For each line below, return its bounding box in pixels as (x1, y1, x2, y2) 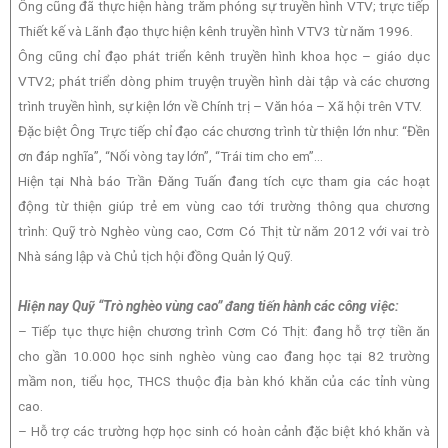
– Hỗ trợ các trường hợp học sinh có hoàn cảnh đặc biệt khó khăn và (17, 423, 431, 440)
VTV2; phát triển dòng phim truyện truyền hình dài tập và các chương (17, 73, 431, 90)
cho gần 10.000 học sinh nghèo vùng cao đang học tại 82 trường (17, 348, 431, 365)
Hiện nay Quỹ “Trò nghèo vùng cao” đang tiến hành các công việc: (17, 298, 399, 315)
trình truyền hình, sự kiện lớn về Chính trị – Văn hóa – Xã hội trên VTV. (17, 98, 422, 115)
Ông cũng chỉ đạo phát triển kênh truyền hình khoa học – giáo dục (17, 48, 431, 65)
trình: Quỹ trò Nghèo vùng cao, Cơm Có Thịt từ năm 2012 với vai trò (17, 223, 431, 240)
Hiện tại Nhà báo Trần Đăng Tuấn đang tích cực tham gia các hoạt (17, 173, 431, 190)
